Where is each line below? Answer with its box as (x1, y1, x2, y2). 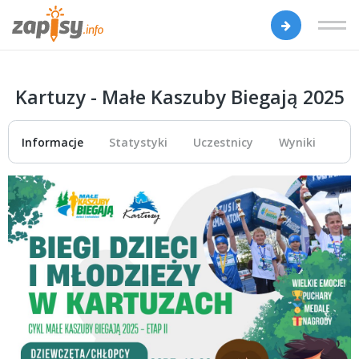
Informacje (22, 134, 83, 150)
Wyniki (279, 134, 316, 150)
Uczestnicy (193, 134, 253, 150)
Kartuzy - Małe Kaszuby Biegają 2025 (14, 84, 345, 110)
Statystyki (109, 134, 167, 150)
